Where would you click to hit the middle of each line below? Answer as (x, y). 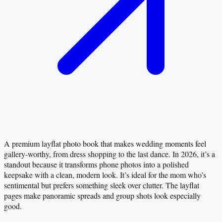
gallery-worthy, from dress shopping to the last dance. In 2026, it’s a (110, 154)
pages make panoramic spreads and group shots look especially (102, 196)
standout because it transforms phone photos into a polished (96, 165)
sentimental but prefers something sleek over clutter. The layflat (102, 185)
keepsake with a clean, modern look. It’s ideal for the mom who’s (105, 175)
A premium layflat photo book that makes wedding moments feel (105, 144)
